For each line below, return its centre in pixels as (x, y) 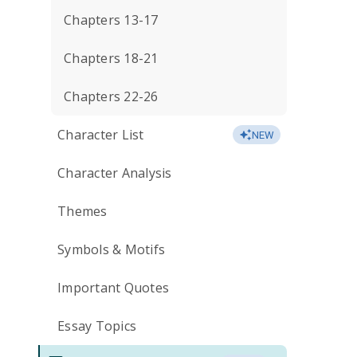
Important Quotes (113, 288)
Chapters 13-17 (111, 20)
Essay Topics (97, 326)
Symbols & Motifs (111, 249)
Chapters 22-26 (111, 96)
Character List (101, 135)
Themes (82, 211)
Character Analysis (115, 173)
